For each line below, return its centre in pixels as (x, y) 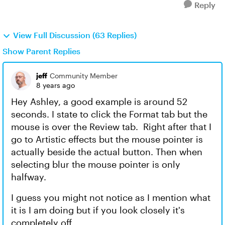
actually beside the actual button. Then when (107, 152)
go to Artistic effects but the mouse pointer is (107, 139)
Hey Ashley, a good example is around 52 (99, 101)
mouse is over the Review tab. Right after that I (111, 127)
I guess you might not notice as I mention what (111, 197)
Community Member (84, 76)
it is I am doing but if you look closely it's (98, 210)
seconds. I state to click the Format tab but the (109, 114)
